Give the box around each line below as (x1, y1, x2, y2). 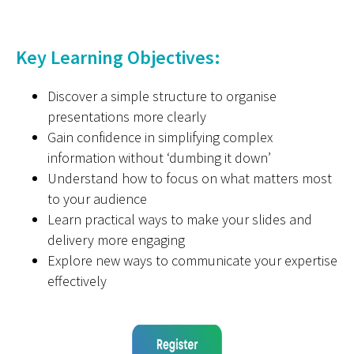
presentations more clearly (47, 107, 206, 126)
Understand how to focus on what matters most (47, 169, 332, 187)
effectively (47, 272, 107, 290)
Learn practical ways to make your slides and (47, 210, 312, 228)
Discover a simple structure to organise (47, 87, 277, 105)
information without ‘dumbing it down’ (47, 149, 271, 167)
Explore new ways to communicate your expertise (47, 251, 337, 269)
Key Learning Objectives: (16, 45, 220, 70)
